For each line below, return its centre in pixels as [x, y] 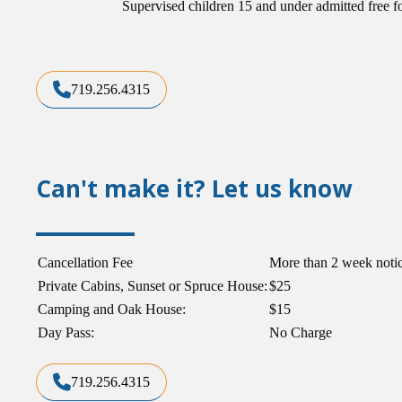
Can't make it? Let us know [194, 189]
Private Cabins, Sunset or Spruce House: [153, 285]
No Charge [301, 332]
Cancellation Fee [85, 262]
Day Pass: [68, 332]
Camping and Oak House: [112, 309]
